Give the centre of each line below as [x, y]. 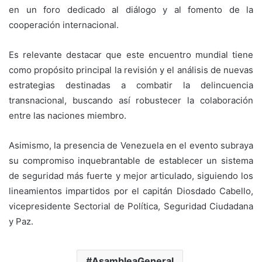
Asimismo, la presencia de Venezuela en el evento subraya [131, 146]
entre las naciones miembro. [68, 116]
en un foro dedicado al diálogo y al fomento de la [131, 10]
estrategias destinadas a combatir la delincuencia [131, 85]
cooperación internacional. [64, 25]
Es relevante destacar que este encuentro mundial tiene [131, 55]
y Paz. [21, 222]
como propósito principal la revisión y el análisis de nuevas [131, 70]
